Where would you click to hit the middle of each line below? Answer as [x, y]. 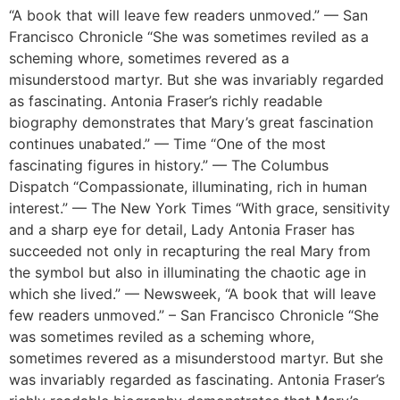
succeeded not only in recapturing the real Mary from [190, 251]
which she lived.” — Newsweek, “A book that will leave [192, 294]
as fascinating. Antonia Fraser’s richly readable [166, 101]
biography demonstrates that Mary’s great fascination [191, 123]
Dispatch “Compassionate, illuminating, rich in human [188, 187]
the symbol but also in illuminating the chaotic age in [187, 273]
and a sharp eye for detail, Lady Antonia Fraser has [182, 230]
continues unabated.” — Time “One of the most [167, 144]
